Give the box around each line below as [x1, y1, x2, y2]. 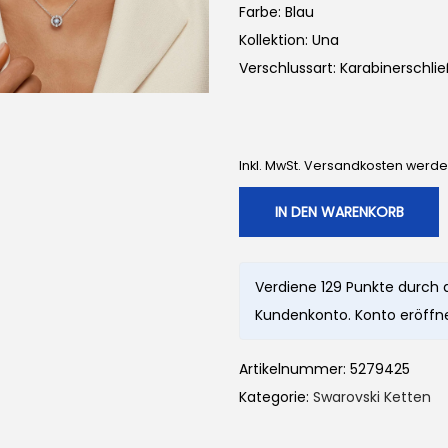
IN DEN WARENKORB [274, 202, 404, 222]
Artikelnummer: [239, 359, 350, 379]
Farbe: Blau [239, 2, 314, 22]
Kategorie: [239, 387, 313, 407]
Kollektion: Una [239, 30, 339, 50]
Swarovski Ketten [313, 387, 431, 407]
